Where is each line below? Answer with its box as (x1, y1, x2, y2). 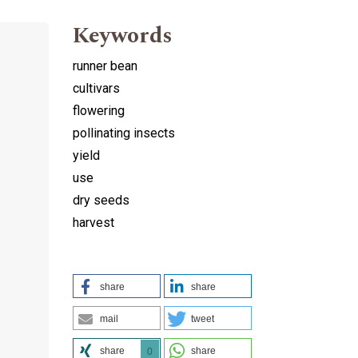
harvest (73, 214, 114, 230)
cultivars (73, 80, 120, 96)
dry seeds (73, 192, 129, 208)
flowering (73, 102, 125, 118)
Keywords (73, 18, 173, 53)
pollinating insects (73, 125, 175, 141)
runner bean (73, 58, 137, 74)
